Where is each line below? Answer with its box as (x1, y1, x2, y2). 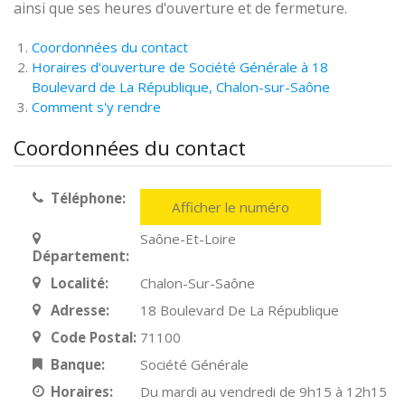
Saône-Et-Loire (140, 230, 237, 248)
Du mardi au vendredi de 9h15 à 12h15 (140, 382, 388, 400)
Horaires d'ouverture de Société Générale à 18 (32, 58, 328, 76)
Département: (32, 247, 129, 265)
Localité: (50, 274, 108, 292)
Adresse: (50, 301, 109, 319)
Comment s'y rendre (32, 98, 161, 116)
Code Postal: (50, 328, 137, 346)
